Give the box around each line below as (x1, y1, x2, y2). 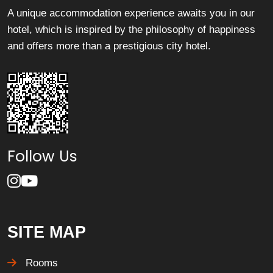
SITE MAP (7, 223, 86, 241)
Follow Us (7, 146, 77, 167)
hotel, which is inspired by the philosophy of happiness (7, 24, 255, 35)
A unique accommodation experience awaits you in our (7, 7, 255, 19)
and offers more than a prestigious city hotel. (7, 40, 211, 52)
